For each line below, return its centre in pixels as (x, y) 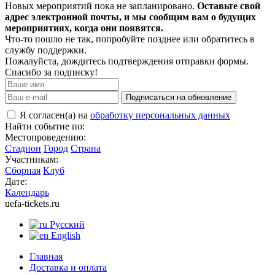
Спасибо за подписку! (51, 72)
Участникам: (32, 159)
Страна (86, 148)
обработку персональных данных (160, 115)
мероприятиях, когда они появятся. (84, 28)
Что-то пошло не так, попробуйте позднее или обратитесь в (130, 39)
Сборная (23, 170)
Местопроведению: (45, 137)
